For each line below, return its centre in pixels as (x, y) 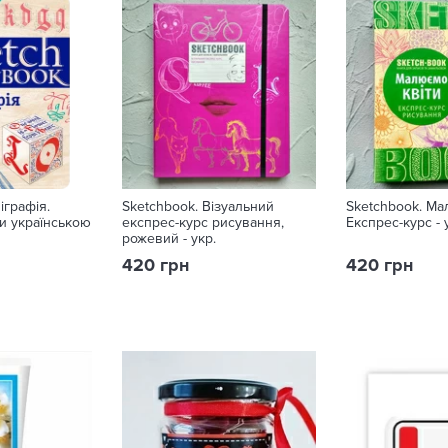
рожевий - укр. (169, 238)
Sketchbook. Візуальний (198, 206)
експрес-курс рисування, (203, 222)
